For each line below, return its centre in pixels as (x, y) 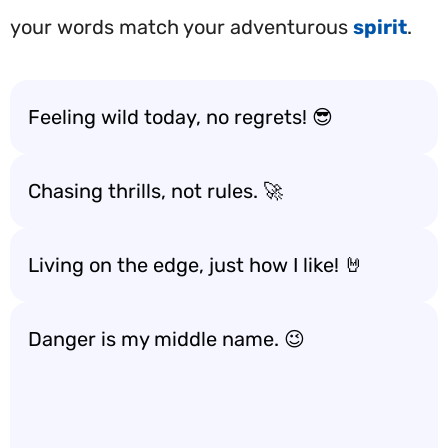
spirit (380, 27)
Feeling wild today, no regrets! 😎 (180, 117)
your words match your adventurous (181, 27)
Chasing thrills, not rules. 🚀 (155, 191)
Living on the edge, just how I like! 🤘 (196, 265)
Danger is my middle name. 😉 (166, 339)
